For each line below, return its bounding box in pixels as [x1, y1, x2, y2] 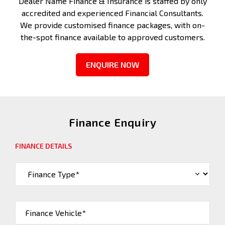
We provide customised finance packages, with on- [20, 20, 205, 30]
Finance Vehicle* [25, 208, 86, 217]
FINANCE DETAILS [15, 142, 72, 150]
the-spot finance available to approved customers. [20, 32, 205, 42]
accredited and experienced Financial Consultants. [22, 8, 203, 18]
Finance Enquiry [68, 116, 157, 129]
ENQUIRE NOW [86, 60, 139, 69]
